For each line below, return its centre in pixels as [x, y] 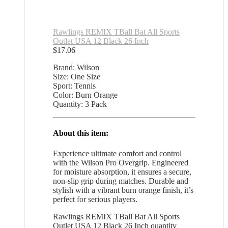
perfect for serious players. [95, 199]
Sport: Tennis [74, 85]
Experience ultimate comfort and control [117, 153]
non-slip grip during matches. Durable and [121, 181]
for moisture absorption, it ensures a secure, [122, 172]
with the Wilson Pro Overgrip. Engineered [121, 162]
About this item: [81, 133]
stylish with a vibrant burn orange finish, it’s [123, 190]
